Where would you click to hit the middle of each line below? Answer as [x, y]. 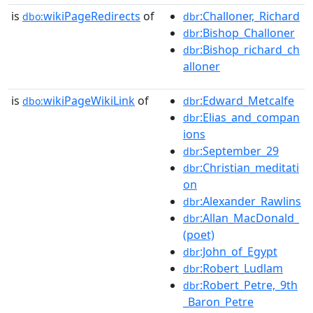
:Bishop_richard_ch [250, 49]
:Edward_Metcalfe [247, 100]
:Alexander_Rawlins [250, 201]
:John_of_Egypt [239, 251]
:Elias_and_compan [250, 117]
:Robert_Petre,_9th [249, 285]
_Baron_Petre [218, 301]
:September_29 [239, 151]
